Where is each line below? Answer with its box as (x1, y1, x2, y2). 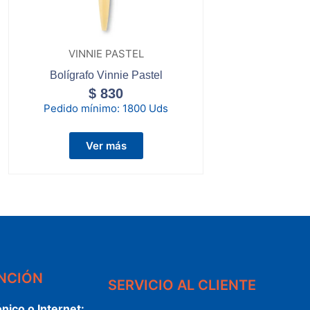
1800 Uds (122, 101, 169, 115)
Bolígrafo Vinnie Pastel (49, 69, 163, 81)
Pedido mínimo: (44, 101, 123, 115)
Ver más (85, 138, 127, 152)
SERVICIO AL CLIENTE (107, 276, 256, 293)
